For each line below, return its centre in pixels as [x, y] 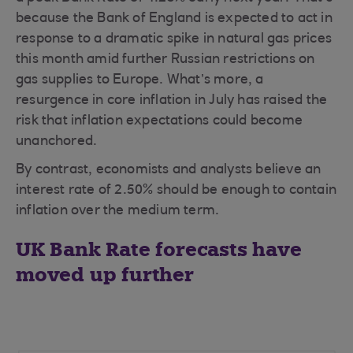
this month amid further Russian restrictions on [165, 60]
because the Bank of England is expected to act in [174, 19]
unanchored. [57, 142]
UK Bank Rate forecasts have [159, 249]
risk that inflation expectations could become [160, 121]
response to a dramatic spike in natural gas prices [174, 39]
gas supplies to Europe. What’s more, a [140, 80]
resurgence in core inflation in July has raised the [172, 101]
